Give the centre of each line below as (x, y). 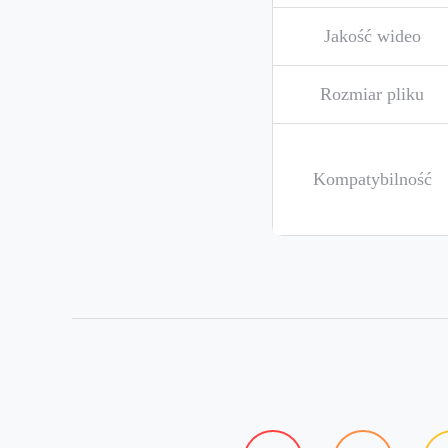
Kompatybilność (372, 179)
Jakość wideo (372, 36)
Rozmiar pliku (372, 94)
